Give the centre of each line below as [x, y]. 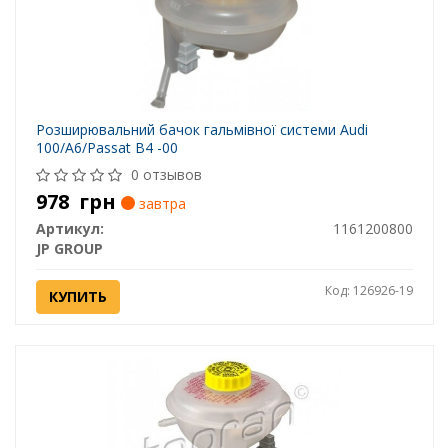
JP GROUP [69, 249]
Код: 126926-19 [368, 291]
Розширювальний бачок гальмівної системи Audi [201, 130]
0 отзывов [166, 175]
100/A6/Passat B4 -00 [106, 148]
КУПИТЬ [77, 297]
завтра [160, 204]
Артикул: [69, 229]
